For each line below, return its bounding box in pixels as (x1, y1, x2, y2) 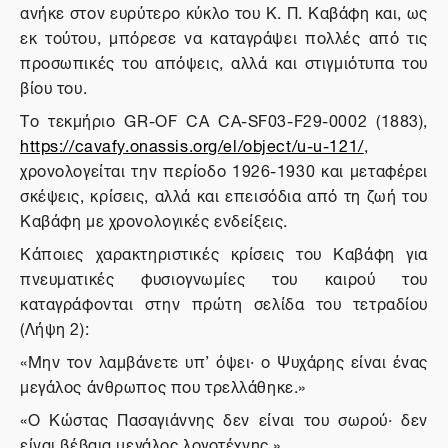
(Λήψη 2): (20, 312, 90, 342)
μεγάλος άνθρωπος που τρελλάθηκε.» (20, 370, 306, 400)
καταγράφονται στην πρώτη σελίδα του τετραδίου (20, 287, 428, 317)
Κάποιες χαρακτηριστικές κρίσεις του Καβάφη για (20, 237, 428, 267)
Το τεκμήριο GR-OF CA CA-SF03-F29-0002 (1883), (20, 104, 428, 134)
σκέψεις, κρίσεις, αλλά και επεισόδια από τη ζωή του (20, 179, 428, 209)
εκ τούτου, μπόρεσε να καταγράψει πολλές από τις (20, 21, 428, 51)
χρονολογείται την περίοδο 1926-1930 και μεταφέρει (20, 154, 428, 184)
